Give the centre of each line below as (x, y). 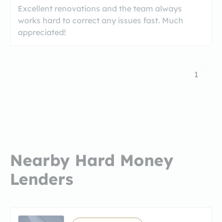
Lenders (42, 179)
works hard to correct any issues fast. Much (101, 20)
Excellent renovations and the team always (100, 8)
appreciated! (42, 32)
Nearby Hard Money (92, 160)
